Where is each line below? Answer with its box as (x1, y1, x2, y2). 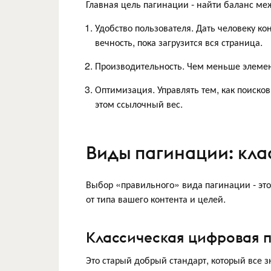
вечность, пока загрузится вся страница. (95, 34, 263, 49)
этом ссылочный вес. (95, 96, 183, 111)
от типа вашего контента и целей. (86, 191, 226, 206)
